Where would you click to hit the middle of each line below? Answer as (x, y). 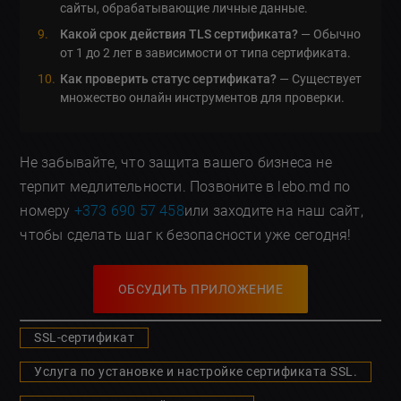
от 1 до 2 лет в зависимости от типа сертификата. (206, 52)
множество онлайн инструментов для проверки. (203, 97)
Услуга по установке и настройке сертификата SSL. (196, 371)
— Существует (320, 78)
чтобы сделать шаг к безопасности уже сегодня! (186, 235)
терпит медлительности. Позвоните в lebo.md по (185, 186)
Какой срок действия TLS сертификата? (179, 34)
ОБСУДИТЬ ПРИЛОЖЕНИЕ (200, 289)
